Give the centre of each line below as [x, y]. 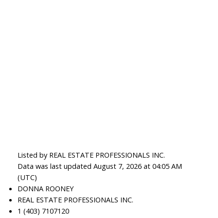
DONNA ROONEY [45, 189]
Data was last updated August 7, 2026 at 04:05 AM [100, 166]
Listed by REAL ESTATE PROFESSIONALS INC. [91, 155]
